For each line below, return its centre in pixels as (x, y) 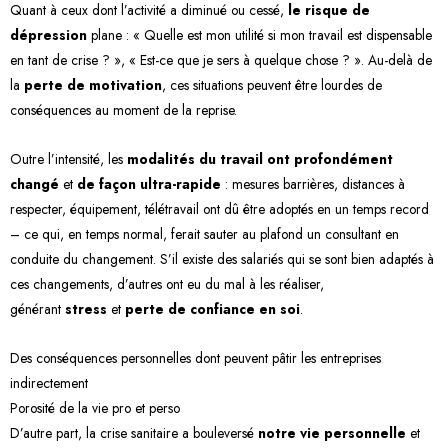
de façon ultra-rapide (149, 183)
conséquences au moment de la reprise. (123, 109)
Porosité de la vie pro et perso (95, 407)
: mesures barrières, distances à (313, 183)
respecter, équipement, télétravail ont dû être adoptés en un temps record (219, 208)
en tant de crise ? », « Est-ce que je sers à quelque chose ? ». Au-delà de (221, 59)
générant (37, 308)
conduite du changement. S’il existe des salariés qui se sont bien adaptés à (222, 258)
